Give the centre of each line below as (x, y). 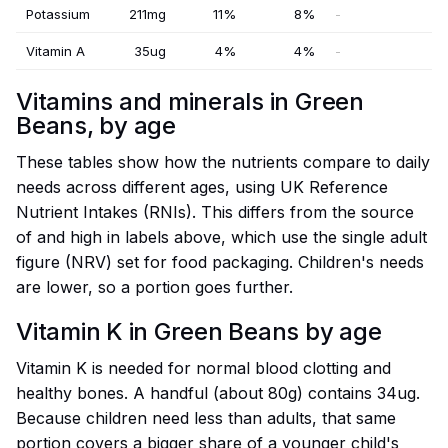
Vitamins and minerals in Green (190, 102)
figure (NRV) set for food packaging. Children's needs (220, 262)
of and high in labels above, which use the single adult (221, 237)
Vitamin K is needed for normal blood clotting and (203, 368)
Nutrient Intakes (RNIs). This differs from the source (215, 212)
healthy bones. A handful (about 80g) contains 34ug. (218, 393)
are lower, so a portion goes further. (154, 287)
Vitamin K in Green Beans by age (199, 332)
